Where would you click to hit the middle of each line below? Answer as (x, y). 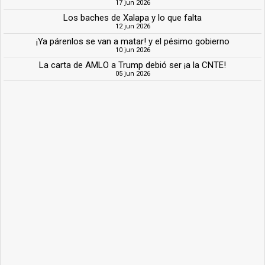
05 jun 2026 (132, 73)
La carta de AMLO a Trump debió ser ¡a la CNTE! (132, 65)
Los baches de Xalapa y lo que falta (132, 17)
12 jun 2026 (132, 26)
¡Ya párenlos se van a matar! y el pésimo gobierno (132, 41)
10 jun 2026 (132, 50)
